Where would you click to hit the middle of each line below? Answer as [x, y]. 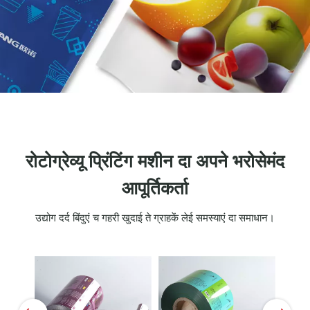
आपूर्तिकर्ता [155, 189]
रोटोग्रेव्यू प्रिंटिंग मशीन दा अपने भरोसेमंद [155, 162]
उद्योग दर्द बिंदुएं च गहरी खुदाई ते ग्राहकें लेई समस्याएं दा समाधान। [155, 217]
